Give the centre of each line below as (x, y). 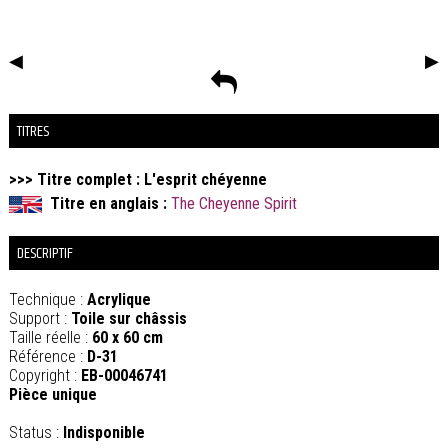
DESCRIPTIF (44, 254)
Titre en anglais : (106, 204)
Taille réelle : (50, 338)
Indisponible (103, 433)
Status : (35, 433)
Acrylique (118, 300)
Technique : (47, 300)
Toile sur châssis (128, 319)
